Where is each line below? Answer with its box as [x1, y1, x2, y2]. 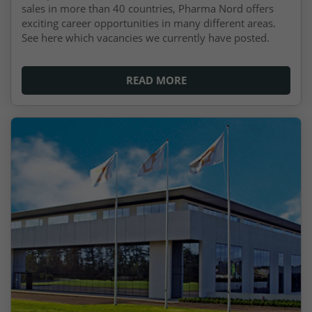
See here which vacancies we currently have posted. [22, 30, 270, 45]
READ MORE [125, 72, 187, 87]
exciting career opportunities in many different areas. [22, 15, 276, 30]
